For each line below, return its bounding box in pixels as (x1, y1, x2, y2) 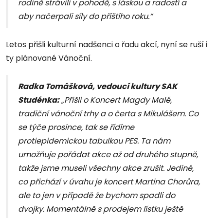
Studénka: (18, 94, 59, 106)
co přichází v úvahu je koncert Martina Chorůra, (18, 176, 200, 188)
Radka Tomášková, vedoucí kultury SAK (18, 81, 177, 92)
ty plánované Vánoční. (6, 53, 92, 64)
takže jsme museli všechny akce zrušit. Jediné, (18, 163, 194, 174)
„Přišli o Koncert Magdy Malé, (61, 94, 172, 106)
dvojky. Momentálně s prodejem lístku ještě (18, 203, 183, 215)
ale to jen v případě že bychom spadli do (18, 190, 175, 201)
